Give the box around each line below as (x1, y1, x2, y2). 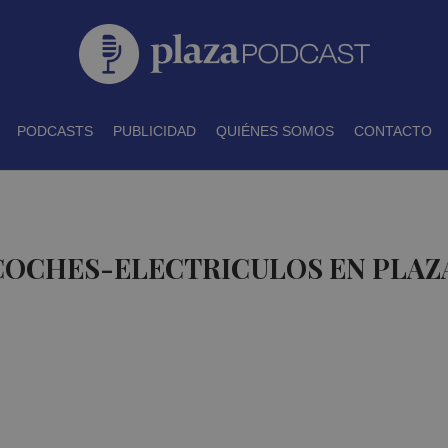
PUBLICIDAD (112, 123, 196, 139)
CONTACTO (353, 123, 432, 139)
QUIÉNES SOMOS (215, 123, 334, 139)
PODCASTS (16, 123, 93, 139)
